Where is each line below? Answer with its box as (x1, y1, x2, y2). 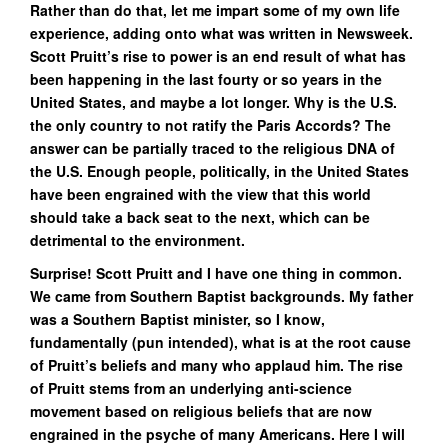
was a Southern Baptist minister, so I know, (30, 309, 325, 329)
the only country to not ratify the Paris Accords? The (30, 115, 391, 135)
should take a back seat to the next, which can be (30, 207, 370, 227)
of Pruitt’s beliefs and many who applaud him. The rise (30, 355, 403, 375)
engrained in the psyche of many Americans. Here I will (30, 424, 405, 444)
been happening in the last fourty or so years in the (30, 69, 382, 89)
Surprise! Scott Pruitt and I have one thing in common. (30, 263, 402, 283)
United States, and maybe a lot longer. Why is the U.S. (30, 92, 397, 112)
